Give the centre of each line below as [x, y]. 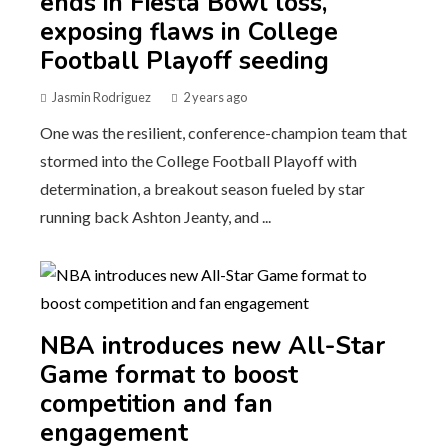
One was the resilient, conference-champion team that [223, 132]
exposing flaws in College [189, 31]
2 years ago [215, 96]
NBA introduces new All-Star [212, 345]
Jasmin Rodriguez [101, 96]
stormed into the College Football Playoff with [198, 160]
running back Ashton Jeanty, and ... [155, 216]
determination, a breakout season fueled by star [202, 188]
